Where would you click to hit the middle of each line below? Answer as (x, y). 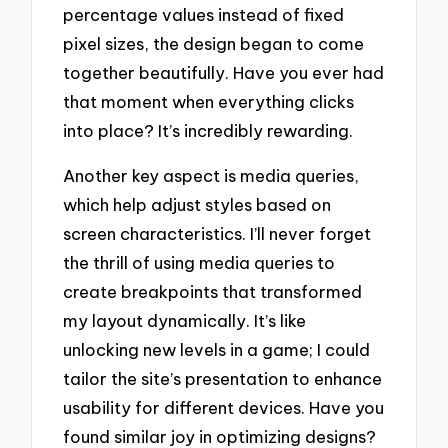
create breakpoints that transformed (213, 291)
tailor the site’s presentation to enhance (223, 378)
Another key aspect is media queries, (211, 175)
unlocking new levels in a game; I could (217, 349)
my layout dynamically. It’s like (185, 320)
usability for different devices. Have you (224, 407)
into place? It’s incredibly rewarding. (208, 130)
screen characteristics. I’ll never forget (217, 233)
